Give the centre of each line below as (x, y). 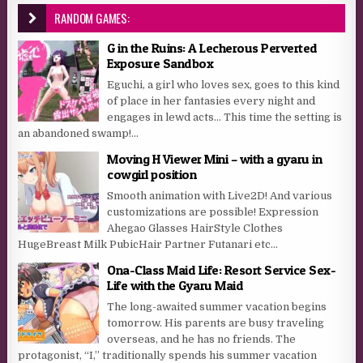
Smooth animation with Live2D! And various (220, 196)
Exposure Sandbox (160, 64)
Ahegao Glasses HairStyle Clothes (195, 228)
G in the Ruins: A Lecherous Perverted (212, 48)
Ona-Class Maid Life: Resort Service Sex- (222, 270)
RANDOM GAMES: (92, 18)
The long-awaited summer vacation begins (217, 307)
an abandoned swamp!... (79, 134)
